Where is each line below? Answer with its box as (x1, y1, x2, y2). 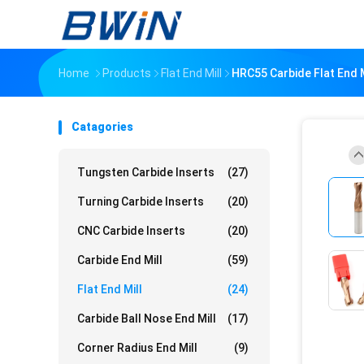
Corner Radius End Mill (77, 341, 197, 354)
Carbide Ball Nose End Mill (77, 312, 216, 325)
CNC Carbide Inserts (77, 224, 185, 237)
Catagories (71, 120, 133, 133)
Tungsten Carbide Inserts (77, 166, 214, 179)
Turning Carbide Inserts (77, 195, 204, 208)
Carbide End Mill (77, 253, 162, 266)
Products (102, 67, 151, 80)
